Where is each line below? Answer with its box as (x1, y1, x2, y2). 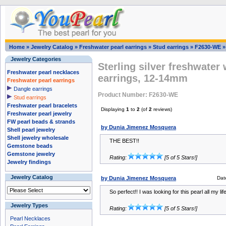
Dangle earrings (14, 86, 52, 92)
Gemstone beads (7, 143, 52, 149)
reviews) (152, 106, 172, 112)
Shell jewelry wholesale (7, 135, 69, 141)
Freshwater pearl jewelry (7, 110, 72, 117)
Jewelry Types (11, 202, 48, 208)
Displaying (101, 106, 126, 112)
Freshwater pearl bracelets (7, 102, 77, 108)
